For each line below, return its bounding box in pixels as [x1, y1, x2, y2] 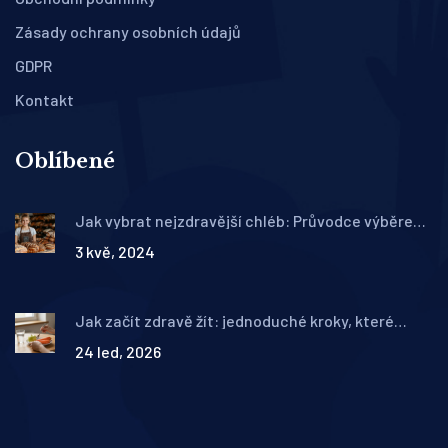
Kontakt [15, 90, 74, 110]
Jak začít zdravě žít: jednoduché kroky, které [75, 311, 394, 331]
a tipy [75, 227, 115, 247]
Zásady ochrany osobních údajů [15, 22, 241, 42]
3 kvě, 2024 [75, 242, 155, 262]
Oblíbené [15, 149, 115, 174]
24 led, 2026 [75, 342, 161, 362]
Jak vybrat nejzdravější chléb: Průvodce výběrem [75, 211, 427, 231]
